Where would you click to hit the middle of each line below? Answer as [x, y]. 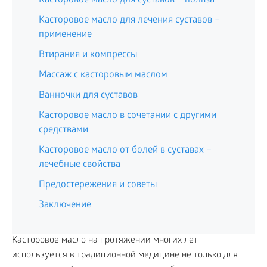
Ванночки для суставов [88, 96]
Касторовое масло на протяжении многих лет [105, 241]
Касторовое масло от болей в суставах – [125, 150]
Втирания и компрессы [88, 55]
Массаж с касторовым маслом [103, 75]
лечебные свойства [80, 165]
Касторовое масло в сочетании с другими [128, 116]
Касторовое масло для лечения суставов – [129, 21]
